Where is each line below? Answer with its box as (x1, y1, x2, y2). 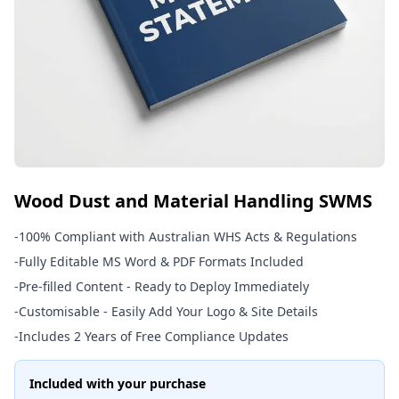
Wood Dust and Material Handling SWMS (14, 189, 372, 213)
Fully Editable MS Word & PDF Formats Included (19, 253, 304, 270)
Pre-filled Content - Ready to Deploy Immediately (19, 278, 309, 295)
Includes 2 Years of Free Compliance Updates (19, 328, 289, 345)
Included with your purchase (29, 375, 206, 392)
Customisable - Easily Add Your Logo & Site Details (19, 303, 318, 320)
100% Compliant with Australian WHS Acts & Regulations (19, 228, 357, 245)
